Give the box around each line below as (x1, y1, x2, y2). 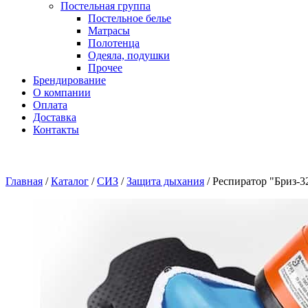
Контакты (33, 124, 79, 135)
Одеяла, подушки (88, 49, 170, 61)
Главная (5, 175, 43, 187)
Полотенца (88, 37, 140, 49)
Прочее (88, 62, 122, 74)
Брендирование (33, 74, 106, 86)
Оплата (33, 99, 67, 111)
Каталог (51, 175, 89, 187)
